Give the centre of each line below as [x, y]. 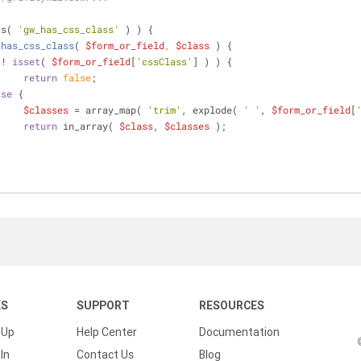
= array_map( [108, 110]
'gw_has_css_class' [68, 29]
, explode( [212, 110]
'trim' [164, 110]
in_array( [88, 126]
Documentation [239, 332]
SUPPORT [103, 305]
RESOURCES [232, 305]
